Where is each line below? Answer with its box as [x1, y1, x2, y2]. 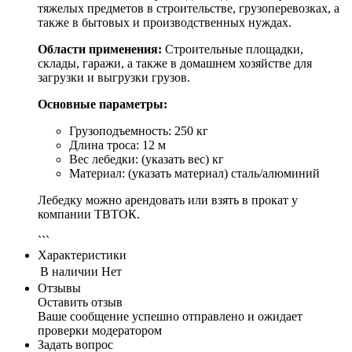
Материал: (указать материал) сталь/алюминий [69, 167, 320, 181]
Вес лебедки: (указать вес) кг [69, 152, 224, 167]
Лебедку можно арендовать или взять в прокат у [38, 193, 298, 207]
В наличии [40, 265, 98, 279]
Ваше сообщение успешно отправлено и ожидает [38, 310, 302, 324]
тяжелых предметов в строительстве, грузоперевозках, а [38, 2, 339, 16]
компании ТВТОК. [38, 207, 140, 222]
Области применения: [38, 42, 162, 57]
